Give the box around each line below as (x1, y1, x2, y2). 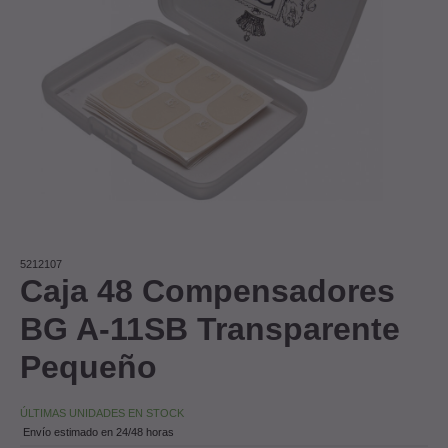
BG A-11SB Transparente (20, 310, 400, 347)
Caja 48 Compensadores (20, 272, 395, 309)
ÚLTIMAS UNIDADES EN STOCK (20, 406, 184, 419)
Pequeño (20, 348, 157, 385)
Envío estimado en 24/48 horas (20, 425, 174, 438)
